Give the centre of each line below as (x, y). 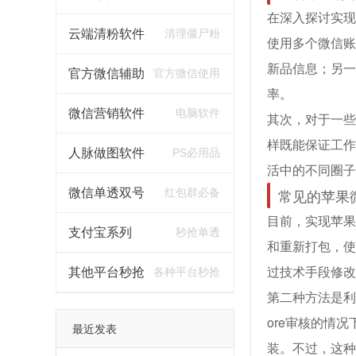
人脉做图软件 (106, 153)
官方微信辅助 (106, 74)
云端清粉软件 (106, 34)
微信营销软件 (106, 113)
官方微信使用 (186, 73)
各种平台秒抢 (186, 272)
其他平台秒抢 (106, 272)
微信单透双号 (106, 193)
